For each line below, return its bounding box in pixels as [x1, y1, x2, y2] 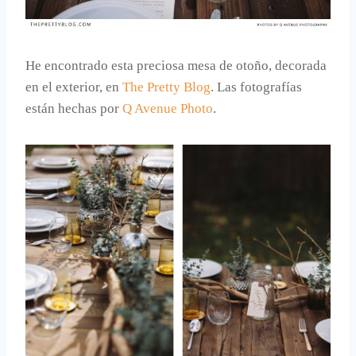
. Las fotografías [211, 79, 302, 95]
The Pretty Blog [122, 79, 211, 95]
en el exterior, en [25, 79, 122, 95]
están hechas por [25, 100, 122, 116]
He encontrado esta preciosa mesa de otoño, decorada [25, 57, 327, 73]
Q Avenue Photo [122, 100, 213, 116]
